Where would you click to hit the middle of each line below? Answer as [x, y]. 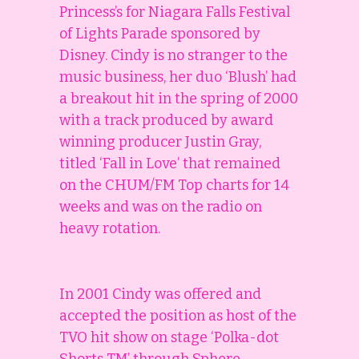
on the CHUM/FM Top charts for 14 [174, 186]
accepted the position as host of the [178, 316]
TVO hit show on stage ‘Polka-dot [169, 338]
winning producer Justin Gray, [160, 142]
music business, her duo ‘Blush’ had [178, 77]
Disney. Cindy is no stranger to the [173, 56]
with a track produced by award [166, 121]
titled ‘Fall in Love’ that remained [170, 164]
